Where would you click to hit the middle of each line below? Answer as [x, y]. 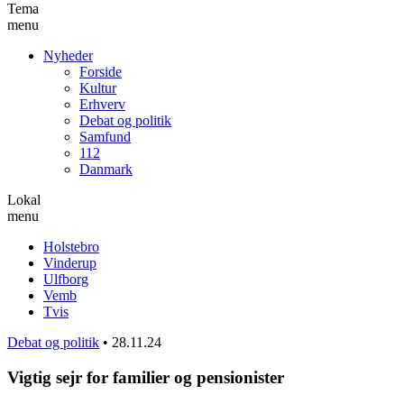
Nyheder [68, 55]
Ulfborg [66, 279]
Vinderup [70, 262]
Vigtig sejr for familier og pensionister [146, 377]
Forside [101, 71]
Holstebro [71, 246]
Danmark [106, 169]
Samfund [105, 136]
